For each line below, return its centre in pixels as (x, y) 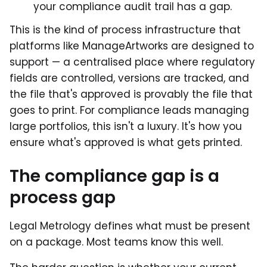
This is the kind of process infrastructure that (125, 30)
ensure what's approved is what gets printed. (126, 142)
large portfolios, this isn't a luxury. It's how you (126, 126)
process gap (63, 197)
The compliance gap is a (114, 176)
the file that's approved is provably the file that (131, 94)
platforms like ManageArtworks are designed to (132, 46)
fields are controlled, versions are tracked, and (129, 78)
